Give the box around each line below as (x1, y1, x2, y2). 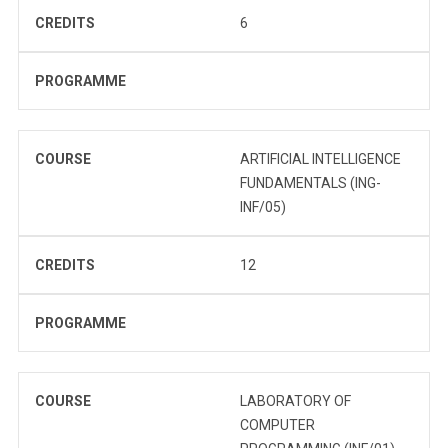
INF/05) (240, 198, 286, 215)
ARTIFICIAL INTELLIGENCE (240, 150, 401, 167)
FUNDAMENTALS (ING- (240, 174, 381, 191)
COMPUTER (240, 416, 315, 433)
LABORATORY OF (240, 392, 351, 409)
